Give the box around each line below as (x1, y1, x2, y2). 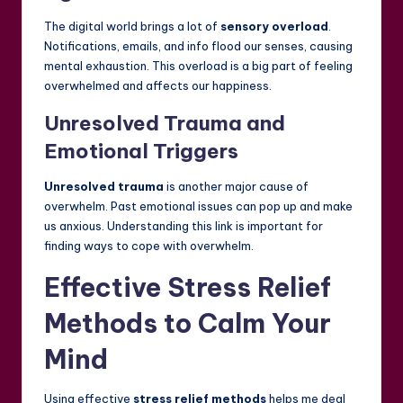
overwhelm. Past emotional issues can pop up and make (44, 199, 353, 214)
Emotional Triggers (44, 139, 238, 165)
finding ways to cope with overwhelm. (44, 238, 254, 254)
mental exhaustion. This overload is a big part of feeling (44, 58, 353, 74)
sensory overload (220, 19, 328, 34)
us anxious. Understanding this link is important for (44, 219, 323, 234)
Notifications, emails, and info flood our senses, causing (44, 39, 353, 54)
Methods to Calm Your (44, 307, 331, 341)
